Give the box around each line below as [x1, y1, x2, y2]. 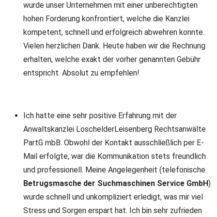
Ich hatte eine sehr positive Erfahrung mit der [23, 111, 177, 120]
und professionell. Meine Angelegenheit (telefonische [23, 165, 205, 174]
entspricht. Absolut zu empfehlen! [23, 68, 139, 77]
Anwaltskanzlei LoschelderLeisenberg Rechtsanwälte [23, 124, 206, 134]
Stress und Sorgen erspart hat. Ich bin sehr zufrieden [23, 206, 202, 215]
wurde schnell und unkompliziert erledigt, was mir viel [23, 192, 203, 201]
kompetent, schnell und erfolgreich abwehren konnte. [23, 28, 204, 37]
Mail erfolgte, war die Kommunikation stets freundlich [23, 152, 206, 161]
